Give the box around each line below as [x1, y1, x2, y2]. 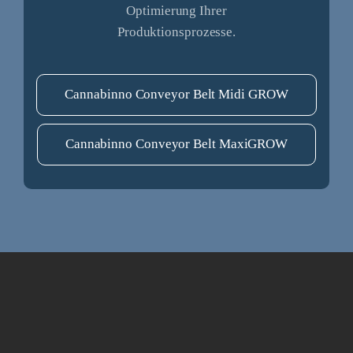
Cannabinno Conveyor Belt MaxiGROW [65, 136, 288, 151]
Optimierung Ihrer [126, 2, 227, 18]
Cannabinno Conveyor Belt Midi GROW [65, 86, 288, 102]
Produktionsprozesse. [117, 24, 236, 39]
